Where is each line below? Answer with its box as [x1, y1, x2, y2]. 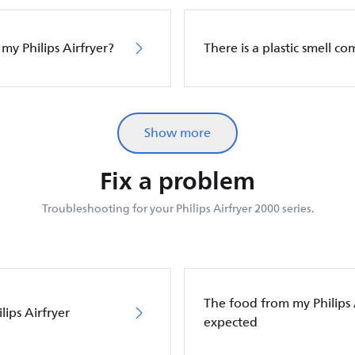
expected [204, 312, 258, 333]
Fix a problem [100, 160, 255, 201]
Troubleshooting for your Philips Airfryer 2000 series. [41, 200, 314, 218]
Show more [144, 123, 211, 143]
